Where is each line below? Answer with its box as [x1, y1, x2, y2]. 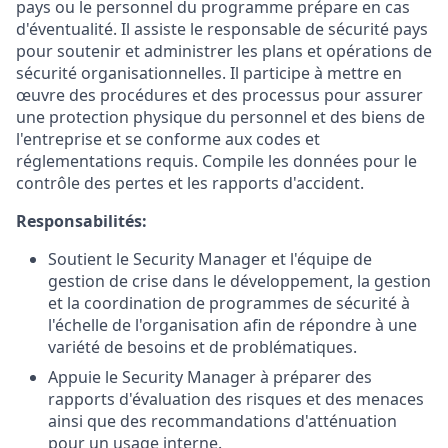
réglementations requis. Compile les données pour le [16, 150, 417, 172]
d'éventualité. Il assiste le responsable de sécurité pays [16, 18, 428, 40]
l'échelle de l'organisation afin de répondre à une [48, 314, 417, 336]
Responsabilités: [16, 210, 147, 232]
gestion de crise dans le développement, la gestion [48, 270, 431, 292]
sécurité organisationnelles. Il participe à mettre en [16, 62, 402, 84]
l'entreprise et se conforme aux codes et [16, 128, 320, 150]
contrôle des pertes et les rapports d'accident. [16, 172, 364, 194]
